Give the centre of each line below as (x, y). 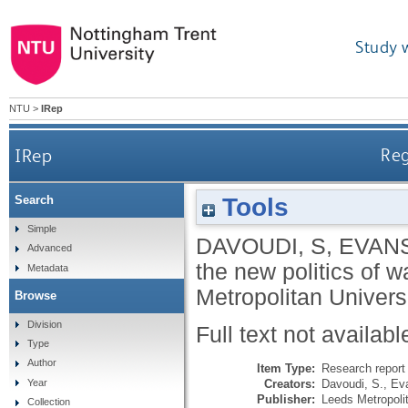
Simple (41, 228)
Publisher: (286, 399)
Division (44, 324)
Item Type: (286, 368)
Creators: (290, 383)
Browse (36, 295)
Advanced (49, 248)
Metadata (47, 267)
